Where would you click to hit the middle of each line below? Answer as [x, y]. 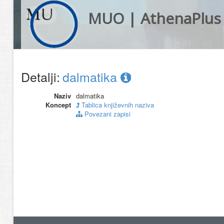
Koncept [58, 105]
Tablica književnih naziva [117, 105]
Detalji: [40, 76]
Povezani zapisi [106, 114]
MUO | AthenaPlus [154, 18]
